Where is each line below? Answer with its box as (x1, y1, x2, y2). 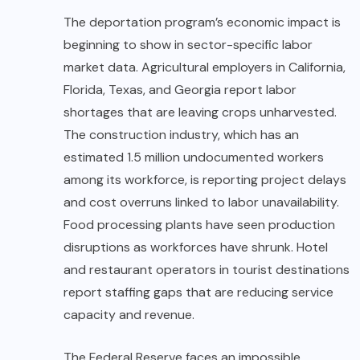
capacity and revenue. (63, 306, 194, 324)
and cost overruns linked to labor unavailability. (63, 194, 339, 211)
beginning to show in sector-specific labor (63, 36, 313, 54)
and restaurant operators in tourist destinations (63, 261, 350, 279)
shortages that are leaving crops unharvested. (63, 104, 337, 121)
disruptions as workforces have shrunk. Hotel (63, 239, 328, 256)
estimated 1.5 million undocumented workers (63, 149, 324, 166)
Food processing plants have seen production (63, 216, 335, 234)
